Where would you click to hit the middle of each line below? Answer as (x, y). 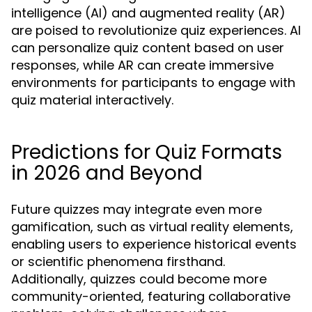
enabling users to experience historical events (154, 244)
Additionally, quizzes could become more (139, 279)
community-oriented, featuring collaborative (151, 296)
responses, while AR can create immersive (142, 65)
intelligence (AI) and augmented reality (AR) (148, 13)
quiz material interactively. (92, 100)
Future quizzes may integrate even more (136, 209)
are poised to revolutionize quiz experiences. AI (156, 30)
